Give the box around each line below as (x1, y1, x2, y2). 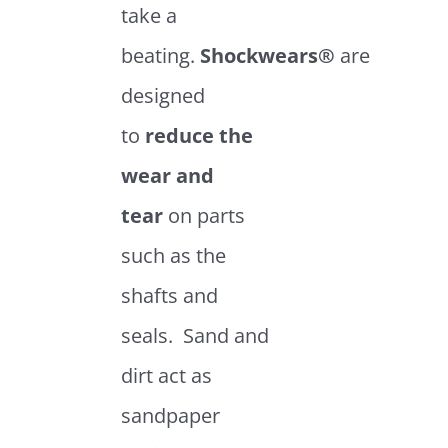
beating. (120, 41, 200, 69)
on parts (162, 201, 245, 229)
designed (120, 81, 205, 109)
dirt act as (120, 361, 212, 389)
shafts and (120, 281, 218, 309)
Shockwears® (199, 41, 340, 69)
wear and (120, 161, 214, 189)
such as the (120, 241, 226, 269)
